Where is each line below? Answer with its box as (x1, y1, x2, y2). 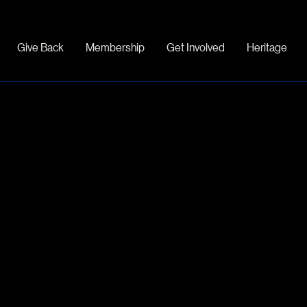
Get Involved (167, 39, 225, 54)
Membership (86, 39, 145, 54)
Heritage (247, 39, 287, 54)
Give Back (17, 39, 64, 54)
